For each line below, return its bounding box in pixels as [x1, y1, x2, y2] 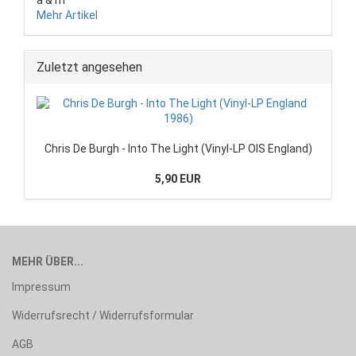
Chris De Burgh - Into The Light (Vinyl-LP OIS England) [44, 141, 312, 155]
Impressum [12, 280, 71, 293]
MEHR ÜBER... [12, 254, 83, 268]
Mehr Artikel [37, 8, 98, 21]
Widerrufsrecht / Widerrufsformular [12, 308, 194, 322]
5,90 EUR [155, 172, 201, 185]
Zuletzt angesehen [37, 59, 142, 75]
